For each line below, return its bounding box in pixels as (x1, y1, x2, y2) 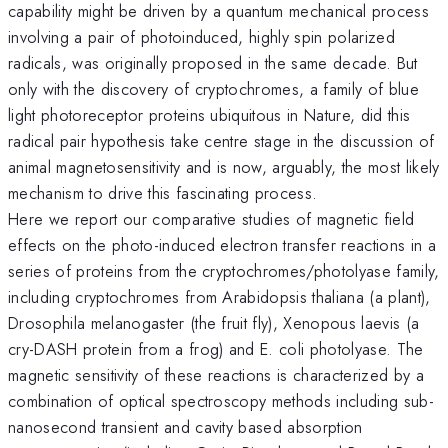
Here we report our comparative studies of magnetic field (8, 206, 415, 231)
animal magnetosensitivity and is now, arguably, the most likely (8, 154, 440, 179)
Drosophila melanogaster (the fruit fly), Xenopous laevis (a (8, 310, 420, 335)
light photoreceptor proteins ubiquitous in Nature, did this (8, 102, 411, 127)
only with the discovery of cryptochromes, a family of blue (8, 76, 419, 101)
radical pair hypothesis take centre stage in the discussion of (8, 128, 435, 153)
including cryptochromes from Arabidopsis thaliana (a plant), (8, 284, 431, 309)
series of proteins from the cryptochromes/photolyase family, (8, 258, 440, 283)
